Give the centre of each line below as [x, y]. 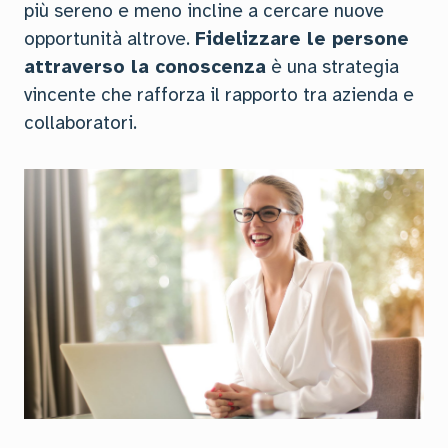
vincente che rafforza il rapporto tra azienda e [219, 95]
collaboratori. [80, 123]
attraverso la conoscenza [145, 67]
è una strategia [332, 67]
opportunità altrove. [109, 39]
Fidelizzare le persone [302, 39]
